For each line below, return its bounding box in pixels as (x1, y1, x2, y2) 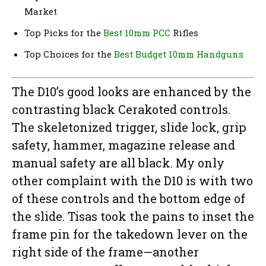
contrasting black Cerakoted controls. (12, 102, 230, 118)
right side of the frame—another (12, 244, 199, 260)
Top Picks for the (24, 26, 103, 39)
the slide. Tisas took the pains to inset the (12, 208, 254, 224)
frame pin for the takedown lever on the (12, 226, 248, 242)
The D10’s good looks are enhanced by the (12, 84, 251, 100)
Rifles (170, 26, 198, 39)
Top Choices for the (24, 47, 114, 60)
